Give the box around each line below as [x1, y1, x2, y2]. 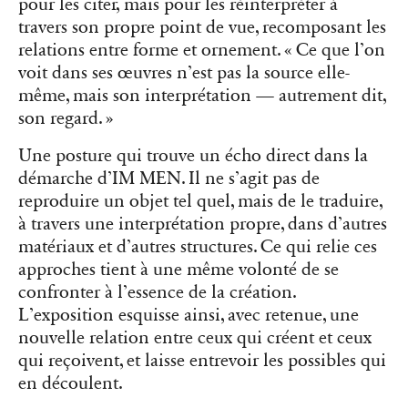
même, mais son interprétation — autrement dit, [18, 84, 386, 107]
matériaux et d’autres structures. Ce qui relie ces [18, 235, 377, 258]
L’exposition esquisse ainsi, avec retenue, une [18, 303, 359, 326]
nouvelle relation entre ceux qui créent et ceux [18, 326, 372, 349]
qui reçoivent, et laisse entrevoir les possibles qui [18, 349, 386, 372]
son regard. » [18, 107, 113, 129]
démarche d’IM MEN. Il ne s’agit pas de [18, 167, 320, 189]
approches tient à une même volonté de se [18, 258, 339, 280]
